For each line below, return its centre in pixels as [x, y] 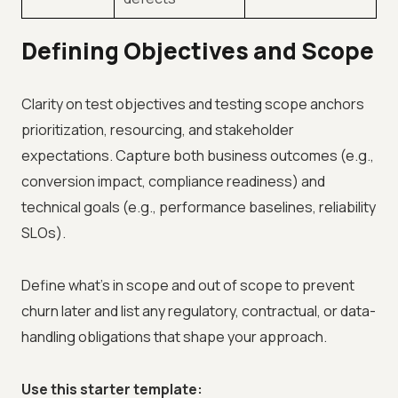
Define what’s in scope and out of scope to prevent [188, 286]
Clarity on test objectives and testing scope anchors [193, 104]
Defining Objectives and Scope [198, 51]
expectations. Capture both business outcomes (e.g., [198, 156]
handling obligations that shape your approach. [174, 337]
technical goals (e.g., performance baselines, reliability [199, 207]
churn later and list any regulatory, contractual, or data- [199, 311]
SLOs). [44, 233]
